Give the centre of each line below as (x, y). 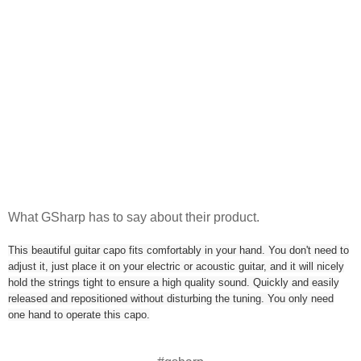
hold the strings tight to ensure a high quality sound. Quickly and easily (174, 282)
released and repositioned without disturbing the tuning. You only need (171, 298)
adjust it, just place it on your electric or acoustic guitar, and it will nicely (176, 266)
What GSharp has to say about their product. (134, 217)
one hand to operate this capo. (79, 314)
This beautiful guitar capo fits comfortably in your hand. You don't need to (178, 250)
